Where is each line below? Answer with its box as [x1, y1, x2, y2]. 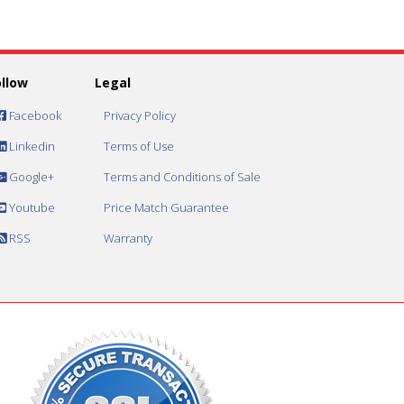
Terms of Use [103, 138, 174, 155]
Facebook [5, 107, 61, 124]
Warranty [103, 230, 152, 247]
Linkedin [5, 138, 55, 155]
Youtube [5, 199, 55, 216]
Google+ [5, 169, 54, 186]
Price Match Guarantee [103, 199, 229, 216]
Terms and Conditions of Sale [103, 169, 261, 186]
